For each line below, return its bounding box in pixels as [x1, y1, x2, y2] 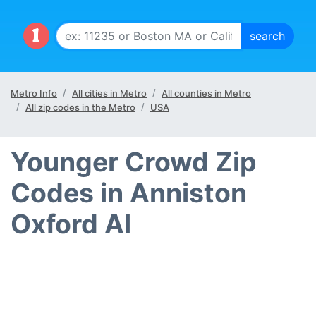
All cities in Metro [72, 87, 147, 99]
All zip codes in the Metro [25, 102, 135, 113]
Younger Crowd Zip [11, 146, 257, 178]
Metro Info [11, 87, 57, 99]
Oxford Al [11, 208, 131, 240]
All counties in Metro [162, 87, 251, 99]
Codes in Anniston [11, 177, 247, 209]
